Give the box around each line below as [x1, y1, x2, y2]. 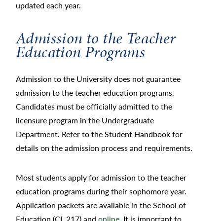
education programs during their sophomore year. [16, 185, 186, 197]
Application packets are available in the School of [16, 199, 186, 211]
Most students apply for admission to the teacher [16, 172, 186, 184]
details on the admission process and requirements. [16, 142, 192, 154]
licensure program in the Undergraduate [16, 114, 154, 126]
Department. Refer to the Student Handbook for [16, 128, 183, 140]
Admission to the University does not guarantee [16, 73, 181, 85]
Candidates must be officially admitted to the [16, 101, 172, 112]
